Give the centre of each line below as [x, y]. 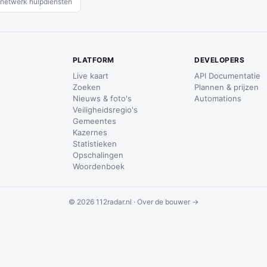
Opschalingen [98, 155]
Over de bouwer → [168, 202]
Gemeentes [94, 121]
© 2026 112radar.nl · [103, 202]
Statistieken [94, 144]
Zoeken [86, 87]
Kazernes [90, 132]
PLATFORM [93, 60]
